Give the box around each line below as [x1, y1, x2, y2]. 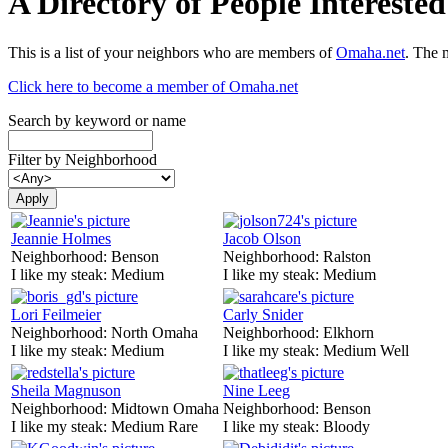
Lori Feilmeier [11, 305, 101, 323]
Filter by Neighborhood [8, 150, 157, 168]
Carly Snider [223, 305, 303, 323]
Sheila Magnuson [11, 381, 121, 399]
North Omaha [111, 323, 198, 341]
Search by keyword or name [8, 111, 186, 129]
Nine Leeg [223, 381, 290, 399]
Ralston [323, 247, 371, 265]
